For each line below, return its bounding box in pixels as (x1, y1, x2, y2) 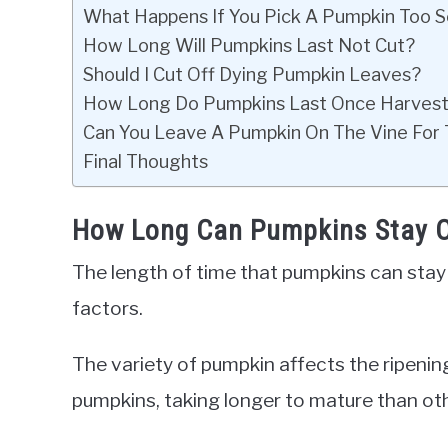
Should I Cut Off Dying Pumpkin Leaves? (83, 63, 421, 85)
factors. (72, 296, 143, 321)
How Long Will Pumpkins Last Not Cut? (83, 34, 415, 56)
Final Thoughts (83, 150, 208, 172)
